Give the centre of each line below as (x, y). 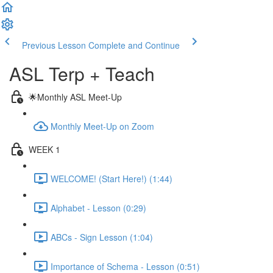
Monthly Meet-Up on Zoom (102, 126)
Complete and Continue (134, 45)
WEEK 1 (44, 149)
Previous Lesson (54, 45)
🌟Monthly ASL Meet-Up (75, 97)
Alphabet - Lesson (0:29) (98, 207)
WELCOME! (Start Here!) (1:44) (112, 178)
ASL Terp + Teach (82, 73)
